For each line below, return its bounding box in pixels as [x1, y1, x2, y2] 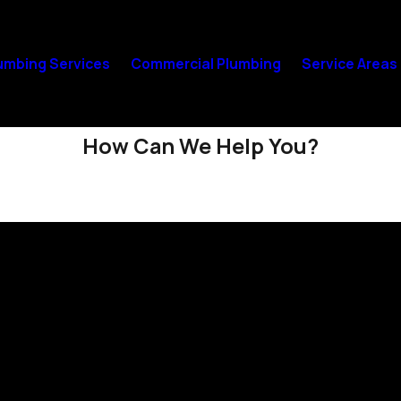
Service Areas [301, 54, 397, 74]
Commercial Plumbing [130, 54, 281, 74]
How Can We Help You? [82, 132, 319, 161]
